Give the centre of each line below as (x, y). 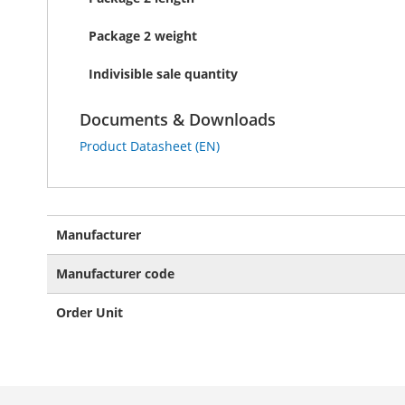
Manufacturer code (115, 273)
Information (82, 241)
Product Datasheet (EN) (150, 146)
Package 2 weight (143, 36)
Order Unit (89, 312)
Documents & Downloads (178, 119)
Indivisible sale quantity (163, 74)
